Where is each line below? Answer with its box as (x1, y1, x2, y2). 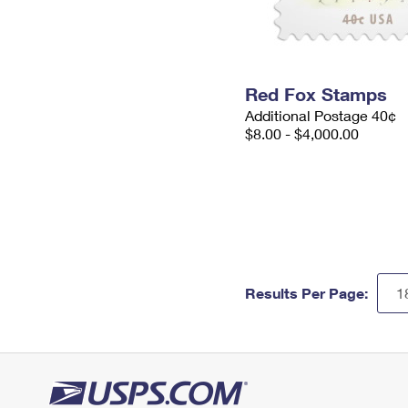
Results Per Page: (245, 284, 368, 301)
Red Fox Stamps (245, 83, 387, 105)
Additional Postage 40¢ (245, 107, 396, 124)
